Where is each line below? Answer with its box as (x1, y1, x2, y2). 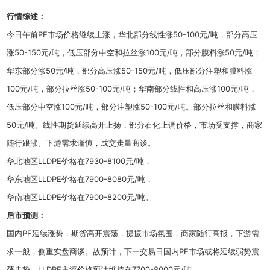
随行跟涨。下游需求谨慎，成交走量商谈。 (7, 138, 156, 148)
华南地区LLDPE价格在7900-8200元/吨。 (7, 192, 154, 202)
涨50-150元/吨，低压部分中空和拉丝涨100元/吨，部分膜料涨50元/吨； (7, 48, 262, 58)
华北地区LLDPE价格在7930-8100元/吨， (7, 156, 152, 166)
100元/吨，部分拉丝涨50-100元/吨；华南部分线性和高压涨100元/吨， (7, 84, 257, 94)
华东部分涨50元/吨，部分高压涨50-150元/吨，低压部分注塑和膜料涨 (7, 66, 253, 76)
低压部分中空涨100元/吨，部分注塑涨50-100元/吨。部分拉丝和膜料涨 (7, 102, 257, 112)
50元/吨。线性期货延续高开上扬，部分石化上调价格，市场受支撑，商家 (7, 120, 263, 130)
